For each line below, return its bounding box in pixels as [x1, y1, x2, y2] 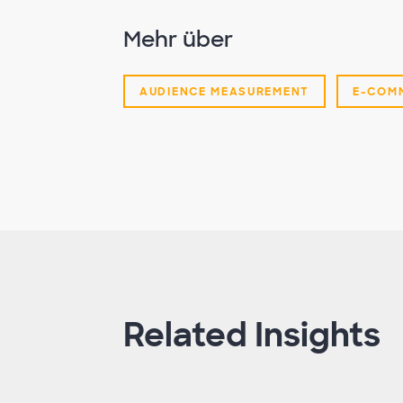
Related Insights [123, 314, 381, 357]
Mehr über [123, 25, 233, 54]
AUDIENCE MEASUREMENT [139, 85, 309, 100]
